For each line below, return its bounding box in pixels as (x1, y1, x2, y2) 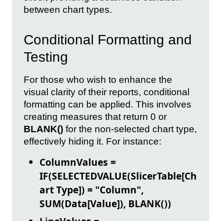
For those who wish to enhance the (24, 74, 172, 85)
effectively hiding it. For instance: (24, 136, 161, 147)
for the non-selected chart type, (63, 123, 197, 134)
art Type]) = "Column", (39, 183, 144, 196)
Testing (24, 49, 68, 65)
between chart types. (24, 4, 112, 15)
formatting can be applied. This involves (24, 99, 191, 110)
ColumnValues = (39, 155, 116, 169)
